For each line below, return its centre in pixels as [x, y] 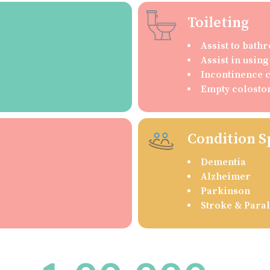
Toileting [218, 23]
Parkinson [225, 191]
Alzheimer [225, 177]
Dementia [223, 162]
